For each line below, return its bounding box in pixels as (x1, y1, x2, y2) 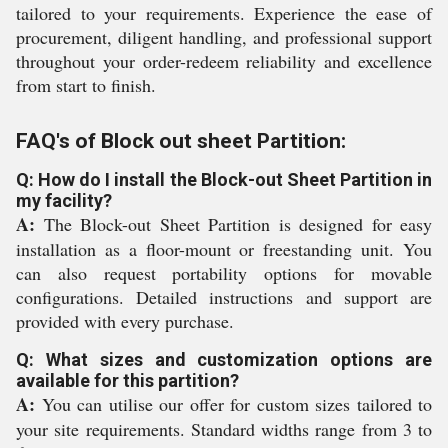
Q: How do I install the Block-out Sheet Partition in (16, 168, 432, 190)
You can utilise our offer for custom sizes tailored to (35, 391, 432, 416)
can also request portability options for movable (16, 260, 432, 285)
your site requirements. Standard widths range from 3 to (16, 416, 432, 441)
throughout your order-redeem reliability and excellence (16, 48, 432, 73)
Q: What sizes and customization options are (16, 348, 432, 370)
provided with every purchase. (16, 308, 234, 333)
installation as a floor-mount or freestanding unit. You (16, 236, 432, 261)
